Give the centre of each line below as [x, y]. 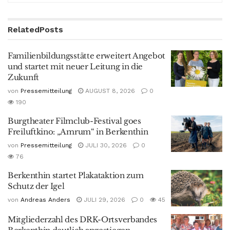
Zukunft [23, 77]
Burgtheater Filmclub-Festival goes [74, 121]
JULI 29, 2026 [103, 199]
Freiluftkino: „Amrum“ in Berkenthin [78, 131]
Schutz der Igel [36, 186]
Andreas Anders [45, 199]
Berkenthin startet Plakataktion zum [76, 175]
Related [24, 29]
